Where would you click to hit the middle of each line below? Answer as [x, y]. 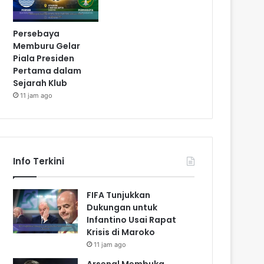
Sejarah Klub [40, 83]
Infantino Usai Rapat [132, 220]
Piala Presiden [44, 58]
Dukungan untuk [122, 207]
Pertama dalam [47, 70]
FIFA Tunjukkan [119, 195]
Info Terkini [39, 161]
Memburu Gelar [47, 46]
